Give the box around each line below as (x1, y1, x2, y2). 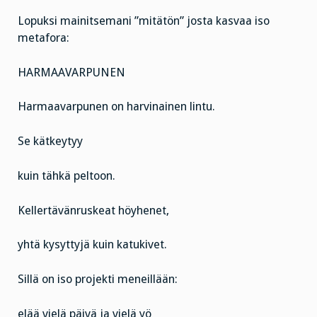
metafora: (18, 30, 69, 45)
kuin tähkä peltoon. (18, 168, 115, 183)
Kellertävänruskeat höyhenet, (18, 203, 169, 217)
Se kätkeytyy (18, 134, 83, 149)
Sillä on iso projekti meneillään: (18, 272, 178, 287)
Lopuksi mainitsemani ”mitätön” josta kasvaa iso (18, 13, 270, 28)
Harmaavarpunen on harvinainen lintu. (18, 100, 215, 114)
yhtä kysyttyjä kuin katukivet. (18, 238, 167, 252)
